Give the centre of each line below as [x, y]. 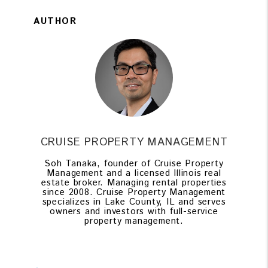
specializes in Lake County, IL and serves [134, 202]
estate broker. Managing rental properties [134, 183]
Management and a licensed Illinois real [134, 173]
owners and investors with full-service [134, 212]
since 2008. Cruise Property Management [134, 193]
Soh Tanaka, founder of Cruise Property [134, 164]
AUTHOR [55, 22]
